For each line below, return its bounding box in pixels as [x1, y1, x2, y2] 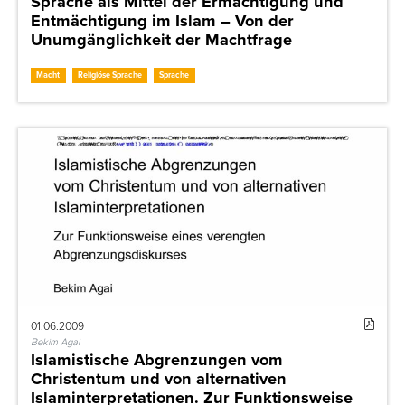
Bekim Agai [31, 334, 80, 348]
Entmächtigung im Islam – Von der [31, 8, 294, 33]
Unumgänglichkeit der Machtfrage [31, 27, 292, 52]
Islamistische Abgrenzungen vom [31, 347, 283, 372]
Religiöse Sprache [77, 69, 142, 82]
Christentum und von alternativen [31, 366, 287, 391]
